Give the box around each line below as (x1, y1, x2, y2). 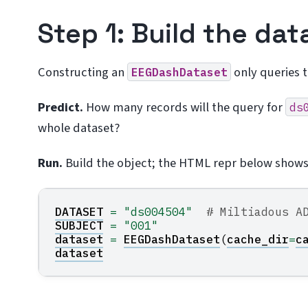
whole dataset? (38, 119, 120, 137)
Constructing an (38, 63, 128, 81)
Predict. (38, 98, 84, 116)
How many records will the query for (83, 98, 286, 116)
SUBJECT (55, 218, 104, 234)
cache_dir (227, 232, 289, 247)
